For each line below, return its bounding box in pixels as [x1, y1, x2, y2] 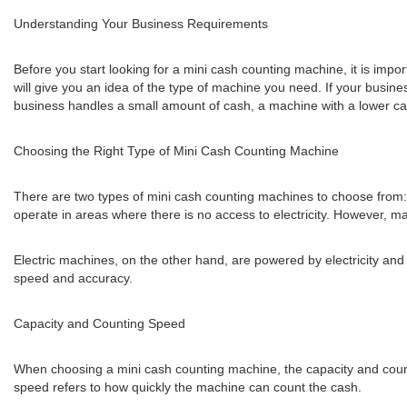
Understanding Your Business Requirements [14, 16, 268, 31]
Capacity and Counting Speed [14, 316, 185, 331]
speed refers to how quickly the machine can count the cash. [14, 380, 362, 394]
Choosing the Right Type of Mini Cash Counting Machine [14, 144, 339, 158]
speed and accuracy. [14, 271, 133, 285]
